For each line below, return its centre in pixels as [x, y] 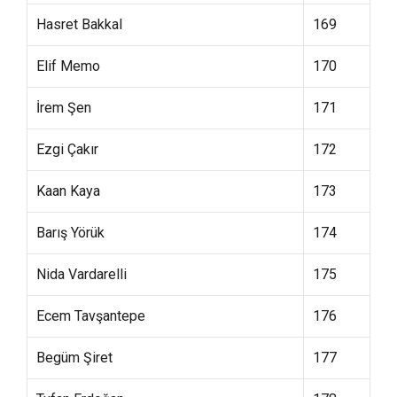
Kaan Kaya [68, 191]
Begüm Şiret [74, 358]
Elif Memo [68, 66]
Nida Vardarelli [82, 274]
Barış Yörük [70, 233]
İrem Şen [64, 108]
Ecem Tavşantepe [91, 316]
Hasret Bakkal [79, 24]
